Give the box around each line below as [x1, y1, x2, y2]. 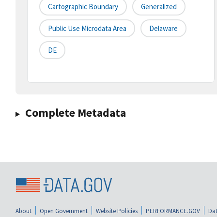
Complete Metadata [25, 105, 126, 121]
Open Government [40, 206, 88, 215]
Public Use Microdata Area [48, 24, 126, 33]
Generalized [141, 2, 177, 12]
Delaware [149, 24, 178, 33]
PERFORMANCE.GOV [146, 206, 200, 215]
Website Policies [96, 206, 138, 215]
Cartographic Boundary [48, 2, 118, 12]
